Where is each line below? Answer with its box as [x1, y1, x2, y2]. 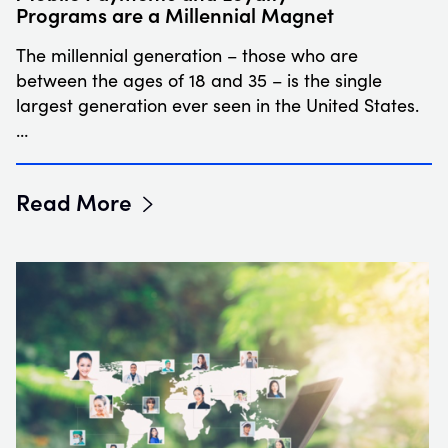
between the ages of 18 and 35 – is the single [16, 68, 382, 93]
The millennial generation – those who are [16, 43, 358, 68]
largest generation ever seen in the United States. [16, 93, 419, 118]
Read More [16, 185, 132, 218]
